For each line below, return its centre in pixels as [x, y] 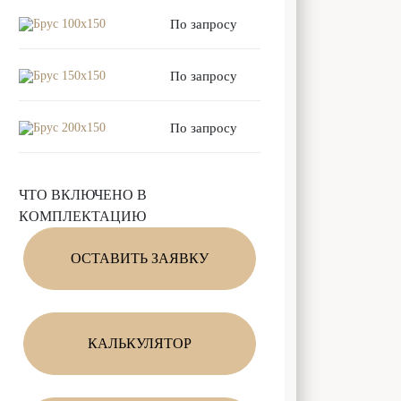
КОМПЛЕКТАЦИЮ [82, 216]
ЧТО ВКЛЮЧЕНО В [83, 195]
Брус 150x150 [69, 76]
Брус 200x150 [69, 128]
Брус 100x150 [69, 24]
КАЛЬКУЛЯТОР [140, 343]
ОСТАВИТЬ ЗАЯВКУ [140, 258]
